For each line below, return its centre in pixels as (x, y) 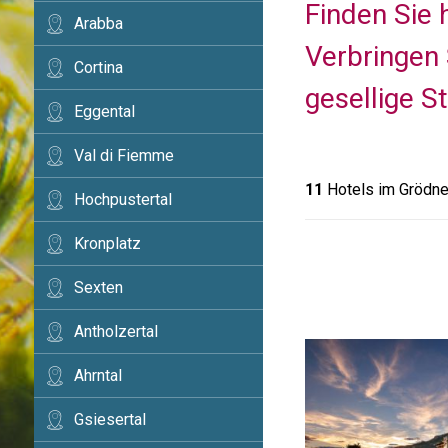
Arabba (98, 23)
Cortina (98, 67)
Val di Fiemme (123, 155)
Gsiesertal (109, 419)
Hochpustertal (122, 199)
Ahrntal (97, 375)
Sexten (98, 287)
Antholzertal (115, 331)
